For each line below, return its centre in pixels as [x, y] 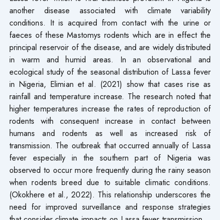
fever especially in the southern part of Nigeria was [110, 158]
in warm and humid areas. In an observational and [110, 60]
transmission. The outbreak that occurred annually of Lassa [110, 146]
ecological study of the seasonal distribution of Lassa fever [110, 72]
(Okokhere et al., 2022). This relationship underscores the [110, 195]
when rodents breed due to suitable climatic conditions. [110, 182]
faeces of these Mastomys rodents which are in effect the [110, 35]
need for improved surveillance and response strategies [110, 207]
